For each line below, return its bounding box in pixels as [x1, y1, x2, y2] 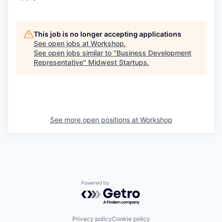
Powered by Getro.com [81, 180, 168, 191]
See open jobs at [34, 39, 91, 48]
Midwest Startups [88, 58, 147, 66]
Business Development [116, 49, 191, 57]
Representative [34, 58, 83, 66]
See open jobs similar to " [34, 49, 116, 57]
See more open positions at [50, 115, 140, 124]
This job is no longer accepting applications [34, 30, 181, 38]
